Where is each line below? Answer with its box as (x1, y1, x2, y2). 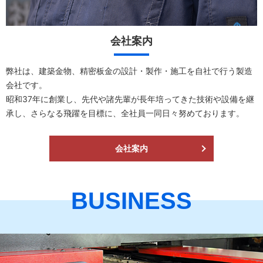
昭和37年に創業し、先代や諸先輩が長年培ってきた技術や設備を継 (6, 94, 254, 104)
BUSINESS (71, 187, 192, 214)
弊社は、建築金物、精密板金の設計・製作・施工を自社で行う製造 (6, 66, 252, 76)
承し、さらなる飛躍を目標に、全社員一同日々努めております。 (6, 108, 244, 119)
